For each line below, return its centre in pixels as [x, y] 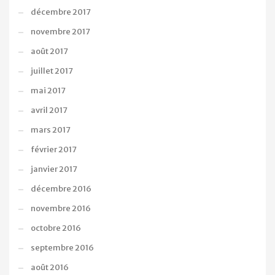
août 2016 [50, 268]
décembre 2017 [61, 12]
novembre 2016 [61, 209]
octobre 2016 [56, 228]
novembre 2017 [60, 32]
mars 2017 [51, 130]
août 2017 [49, 52]
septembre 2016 [62, 248]
